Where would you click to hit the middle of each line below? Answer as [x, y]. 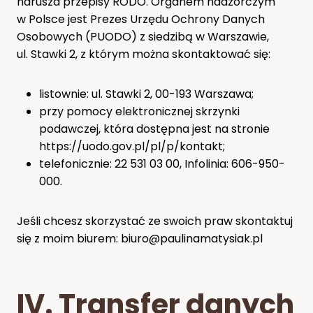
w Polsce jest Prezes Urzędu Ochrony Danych [141, 19]
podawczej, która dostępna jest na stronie [154, 129]
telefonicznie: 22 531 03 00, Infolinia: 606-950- [162, 163]
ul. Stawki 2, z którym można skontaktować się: [144, 54]
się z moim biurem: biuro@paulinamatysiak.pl [140, 238]
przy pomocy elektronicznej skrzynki [139, 111]
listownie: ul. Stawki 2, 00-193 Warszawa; [146, 94]
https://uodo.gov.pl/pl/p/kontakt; [132, 146]
